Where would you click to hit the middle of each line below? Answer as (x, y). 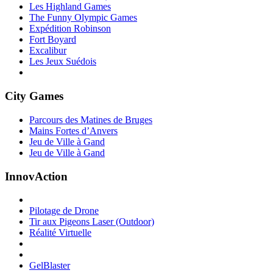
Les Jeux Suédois (63, 62)
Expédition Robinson (70, 29)
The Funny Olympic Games (83, 18)
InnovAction (36, 176)
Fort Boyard (53, 40)
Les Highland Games (70, 7)
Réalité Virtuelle (60, 233)
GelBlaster (50, 266)
